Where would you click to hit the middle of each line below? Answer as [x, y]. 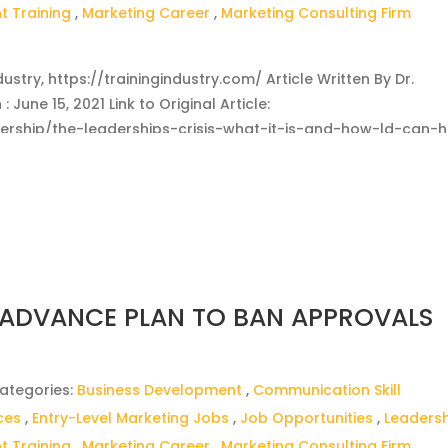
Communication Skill [327, 390]
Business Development [160, 390]
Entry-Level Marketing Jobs [131, 418]
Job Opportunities [307, 418]
